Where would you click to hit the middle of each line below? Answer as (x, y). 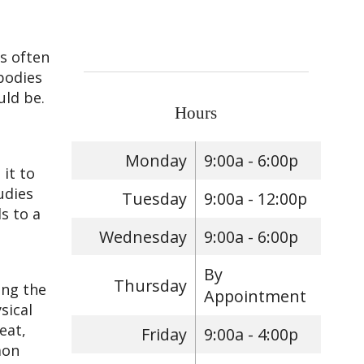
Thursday (151, 285)
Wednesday (143, 236)
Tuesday (155, 198)
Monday (156, 160)
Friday (165, 335)
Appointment (256, 297)
